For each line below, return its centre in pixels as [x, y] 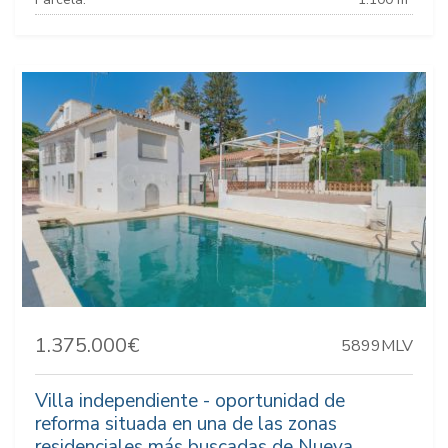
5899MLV [377, 346]
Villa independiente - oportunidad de [190, 401]
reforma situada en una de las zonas [186, 424]
